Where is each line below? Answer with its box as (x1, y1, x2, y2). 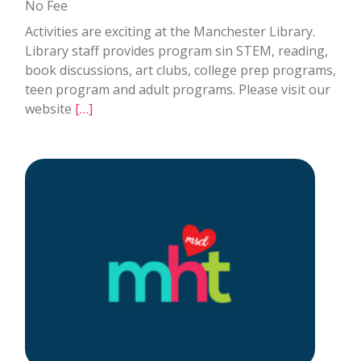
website (25, 99, 75, 118)
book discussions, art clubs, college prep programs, (25, 60, 336, 79)
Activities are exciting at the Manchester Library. (25, 22, 315, 40)
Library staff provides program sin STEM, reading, (25, 41, 328, 60)
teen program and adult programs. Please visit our (25, 80, 330, 98)
